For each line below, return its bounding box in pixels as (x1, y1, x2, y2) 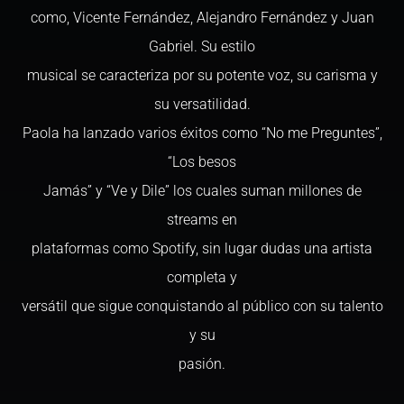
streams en (167, 211, 237, 228)
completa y (167, 269, 237, 286)
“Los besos (168, 153, 236, 170)
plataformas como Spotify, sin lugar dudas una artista (32, 240, 372, 257)
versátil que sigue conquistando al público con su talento (21, 298, 383, 315)
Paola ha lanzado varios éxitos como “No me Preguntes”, (22, 124, 382, 142)
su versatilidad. (153, 96, 251, 113)
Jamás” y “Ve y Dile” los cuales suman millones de (42, 182, 362, 199)
